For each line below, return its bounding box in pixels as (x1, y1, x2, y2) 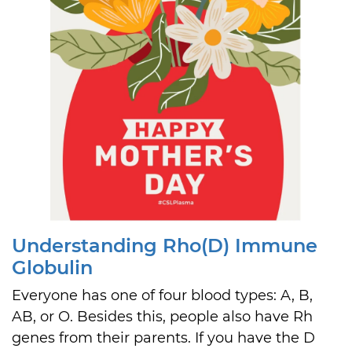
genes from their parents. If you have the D (12, 329, 315, 346)
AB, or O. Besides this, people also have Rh (12, 308, 313, 325)
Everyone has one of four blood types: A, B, (12, 287, 313, 304)
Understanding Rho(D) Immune (12, 234, 317, 257)
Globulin (12, 256, 93, 279)
